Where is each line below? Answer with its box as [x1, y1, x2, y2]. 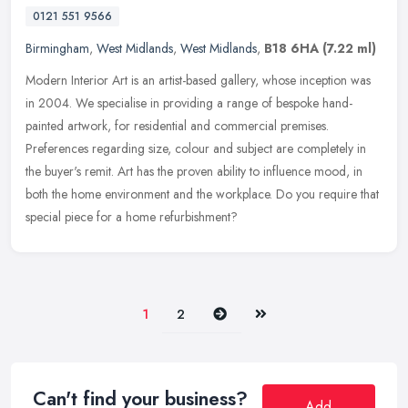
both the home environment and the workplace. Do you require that [25, 184, 379, 203]
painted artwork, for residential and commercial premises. [25, 116, 329, 135]
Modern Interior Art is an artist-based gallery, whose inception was [25, 70, 371, 89]
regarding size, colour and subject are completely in [92, 138, 366, 158]
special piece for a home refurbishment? [25, 207, 238, 226]
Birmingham [25, 38, 89, 57]
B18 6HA [264, 38, 319, 57]
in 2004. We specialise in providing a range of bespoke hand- [25, 93, 352, 112]
